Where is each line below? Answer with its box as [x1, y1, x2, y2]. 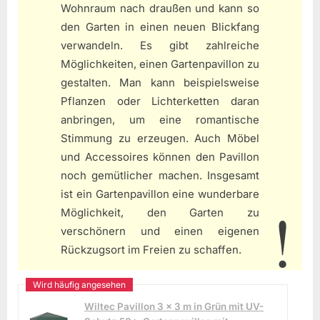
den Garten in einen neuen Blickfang [61, 20, 259, 34]
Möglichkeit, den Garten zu [61, 206, 259, 220]
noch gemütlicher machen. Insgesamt [61, 169, 259, 183]
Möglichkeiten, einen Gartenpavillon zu [61, 57, 259, 71]
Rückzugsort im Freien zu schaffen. [61, 243, 241, 257]
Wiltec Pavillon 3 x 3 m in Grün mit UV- [84, 301, 264, 313]
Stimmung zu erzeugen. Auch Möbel [61, 131, 259, 146]
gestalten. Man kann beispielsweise [61, 76, 259, 90]
